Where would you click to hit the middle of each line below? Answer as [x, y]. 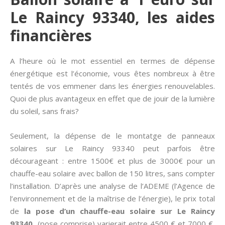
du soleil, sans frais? [44, 111]
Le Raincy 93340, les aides [113, 17]
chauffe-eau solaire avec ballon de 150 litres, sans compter [113, 173]
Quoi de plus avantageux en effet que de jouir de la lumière [113, 98]
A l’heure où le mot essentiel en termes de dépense [113, 61]
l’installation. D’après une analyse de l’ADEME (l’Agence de [113, 186]
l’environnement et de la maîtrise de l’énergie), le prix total [113, 198]
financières [51, 35]
